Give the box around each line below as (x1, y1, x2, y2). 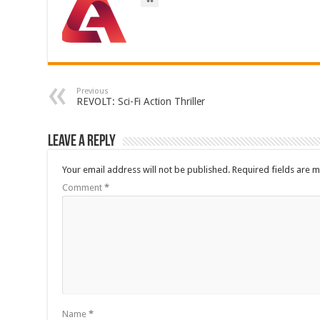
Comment (62, 181, 105, 193)
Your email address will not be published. (62, 164, 231, 175)
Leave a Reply (48, 133, 116, 150)
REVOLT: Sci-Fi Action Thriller (76, 95, 206, 107)
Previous (76, 86, 109, 96)
